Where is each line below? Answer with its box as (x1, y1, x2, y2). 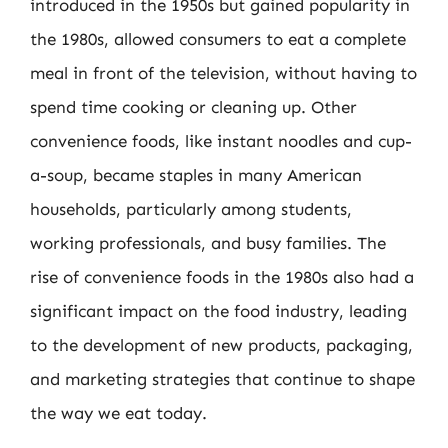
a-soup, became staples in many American (30, 164, 362, 185)
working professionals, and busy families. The (30, 232, 386, 253)
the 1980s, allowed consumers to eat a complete (30, 28, 406, 49)
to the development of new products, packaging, (30, 334, 413, 355)
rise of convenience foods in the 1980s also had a (30, 266, 414, 287)
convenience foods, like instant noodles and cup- (30, 130, 412, 151)
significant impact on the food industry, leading (30, 300, 407, 321)
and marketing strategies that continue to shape (30, 368, 415, 389)
